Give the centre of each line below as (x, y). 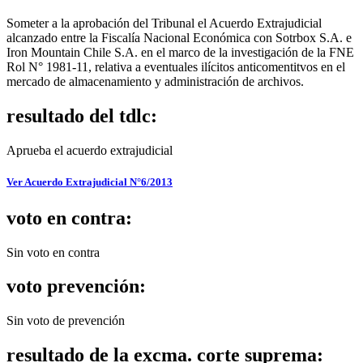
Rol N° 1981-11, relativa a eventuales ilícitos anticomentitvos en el (176, 67)
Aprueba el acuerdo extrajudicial (90, 151)
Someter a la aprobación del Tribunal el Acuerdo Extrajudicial (164, 23)
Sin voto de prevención (66, 321)
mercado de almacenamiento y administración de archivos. (155, 82)
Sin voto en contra (53, 252)
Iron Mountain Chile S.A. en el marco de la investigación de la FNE (180, 53)
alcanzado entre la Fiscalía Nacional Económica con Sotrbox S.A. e (179, 38)
